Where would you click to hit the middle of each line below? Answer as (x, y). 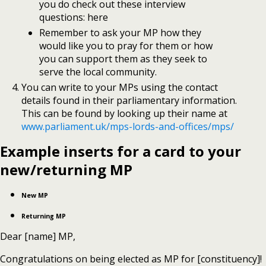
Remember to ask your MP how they (120, 32)
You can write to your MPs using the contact (119, 88)
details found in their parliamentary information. (129, 101)
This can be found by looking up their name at (124, 114)
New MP (34, 196)
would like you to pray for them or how (126, 45)
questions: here (75, 17)
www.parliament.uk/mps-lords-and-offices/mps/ (127, 127)
